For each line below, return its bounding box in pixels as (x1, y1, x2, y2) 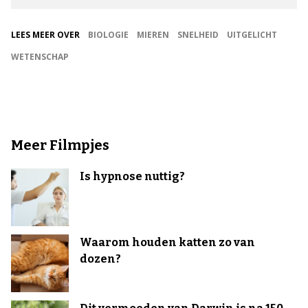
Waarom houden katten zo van (80, 236, 255, 250)
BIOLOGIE (88, 29, 129, 41)
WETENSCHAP (11, 51, 69, 63)
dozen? (80, 252, 121, 266)
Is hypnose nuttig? (80, 170, 185, 184)
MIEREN (137, 29, 169, 41)
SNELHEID (177, 29, 219, 41)
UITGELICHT (227, 29, 277, 41)
